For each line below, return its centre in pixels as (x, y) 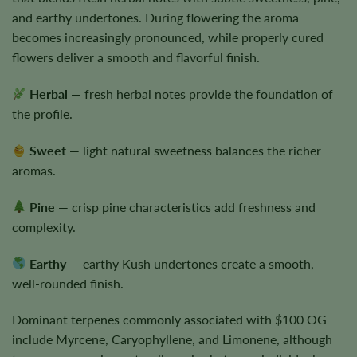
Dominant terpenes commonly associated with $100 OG (169, 320)
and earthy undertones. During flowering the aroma (155, 18)
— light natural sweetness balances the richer (194, 151)
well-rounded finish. (68, 283)
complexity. (44, 226)
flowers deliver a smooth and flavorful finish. (136, 57)
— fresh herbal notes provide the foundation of (201, 94)
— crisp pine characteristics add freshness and (186, 206)
